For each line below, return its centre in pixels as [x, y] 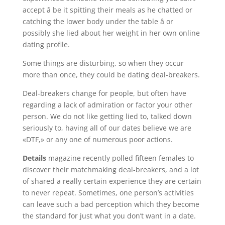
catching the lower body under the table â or [98, 21]
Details [34, 158]
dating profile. [46, 44]
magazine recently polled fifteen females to [120, 158]
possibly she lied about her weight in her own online [111, 33]
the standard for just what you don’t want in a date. [109, 216]
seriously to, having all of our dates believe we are [107, 128]
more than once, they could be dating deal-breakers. [111, 75]
